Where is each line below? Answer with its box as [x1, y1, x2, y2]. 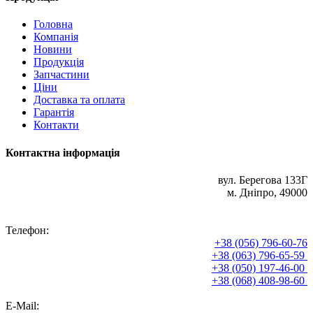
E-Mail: [6, 299, 39, 312]
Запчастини [34, 68, 89, 81]
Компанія [34, 31, 78, 43]
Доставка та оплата [34, 94, 125, 106]
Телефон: [6, 224, 49, 236]
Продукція [34, 56, 84, 68]
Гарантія [34, 106, 74, 119]
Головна [34, 18, 73, 31]
